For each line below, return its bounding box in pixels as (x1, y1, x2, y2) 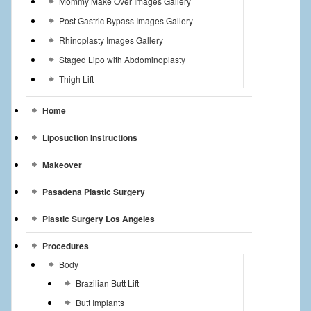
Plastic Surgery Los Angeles (42, 212, 155, 226)
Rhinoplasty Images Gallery (58, 34, 163, 47)
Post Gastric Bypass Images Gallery (58, 15, 193, 27)
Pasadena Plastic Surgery (42, 185, 145, 199)
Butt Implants (75, 296, 124, 309)
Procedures (42, 239, 89, 253)
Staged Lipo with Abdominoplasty (58, 53, 185, 66)
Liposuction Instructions (42, 131, 137, 144)
